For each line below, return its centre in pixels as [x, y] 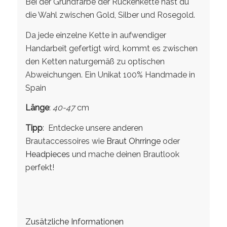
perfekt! [40, 167]
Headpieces [47, 154]
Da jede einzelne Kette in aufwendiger [96, 35]
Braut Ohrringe [133, 141]
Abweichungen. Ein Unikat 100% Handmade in [110, 74]
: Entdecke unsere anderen [92, 128]
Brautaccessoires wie [66, 141]
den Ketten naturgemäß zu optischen [95, 61]
